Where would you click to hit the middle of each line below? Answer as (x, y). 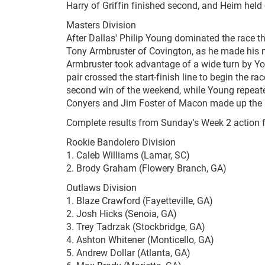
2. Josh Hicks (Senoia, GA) (122, 214)
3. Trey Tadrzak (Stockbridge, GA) (136, 227)
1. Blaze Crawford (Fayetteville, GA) (140, 201)
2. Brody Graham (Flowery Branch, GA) (146, 168)
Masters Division (101, 25)
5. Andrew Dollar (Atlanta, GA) (128, 253)
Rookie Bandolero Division (121, 142)
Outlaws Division (101, 188)
